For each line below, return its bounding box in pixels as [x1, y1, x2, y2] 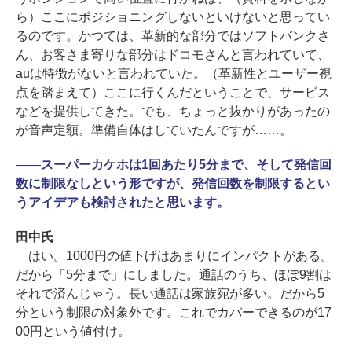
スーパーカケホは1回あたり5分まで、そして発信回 [40, 158, 332, 172]
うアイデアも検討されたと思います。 [16, 196, 229, 210]
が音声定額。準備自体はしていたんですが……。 [16, 123, 292, 137]
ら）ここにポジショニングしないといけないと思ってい [16, 10, 330, 24]
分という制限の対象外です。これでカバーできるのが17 [16, 306, 332, 320]
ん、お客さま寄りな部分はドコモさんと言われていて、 [16, 48, 330, 62]
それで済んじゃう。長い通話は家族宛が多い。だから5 [16, 287, 324, 301]
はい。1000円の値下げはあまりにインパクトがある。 [16, 249, 333, 263]
